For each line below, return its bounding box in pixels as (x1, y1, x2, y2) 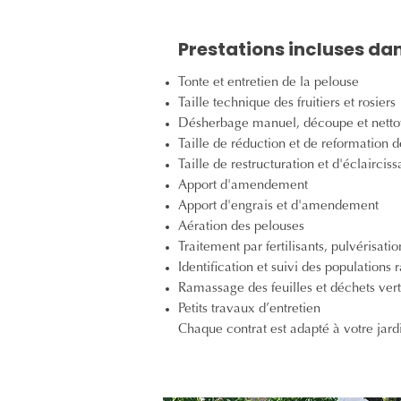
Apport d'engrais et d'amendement (178, 200, 379, 213)
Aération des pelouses (178, 220, 304, 234)
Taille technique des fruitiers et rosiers (178, 97, 396, 110)
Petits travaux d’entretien (178, 303, 320, 316)
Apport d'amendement (178, 179, 308, 192)
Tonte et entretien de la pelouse (178, 76, 359, 90)
